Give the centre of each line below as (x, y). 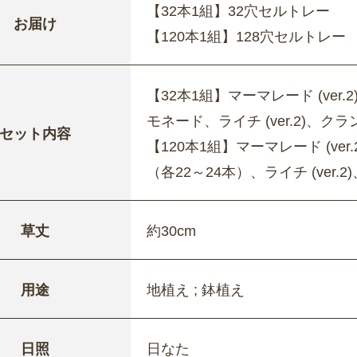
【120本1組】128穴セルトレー (246, 36)
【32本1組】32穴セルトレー (238, 11)
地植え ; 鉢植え (196, 290)
